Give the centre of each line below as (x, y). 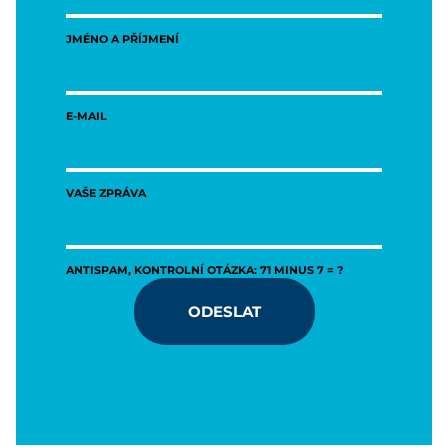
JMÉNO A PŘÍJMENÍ (122, 39)
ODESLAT (224, 311)
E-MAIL (86, 116)
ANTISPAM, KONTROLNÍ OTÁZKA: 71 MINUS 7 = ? (204, 270)
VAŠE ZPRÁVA (106, 193)
